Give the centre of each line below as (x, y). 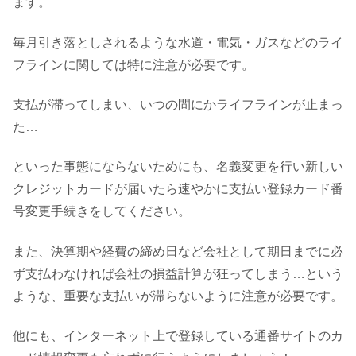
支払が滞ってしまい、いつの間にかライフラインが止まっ (178, 104)
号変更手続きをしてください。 (102, 211)
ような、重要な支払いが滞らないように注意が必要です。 (178, 296)
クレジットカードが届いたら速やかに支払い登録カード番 (178, 189)
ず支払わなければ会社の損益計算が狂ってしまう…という (178, 273)
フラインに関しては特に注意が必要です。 (133, 64)
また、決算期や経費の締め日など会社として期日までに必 (178, 251)
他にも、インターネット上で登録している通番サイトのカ (178, 336)
